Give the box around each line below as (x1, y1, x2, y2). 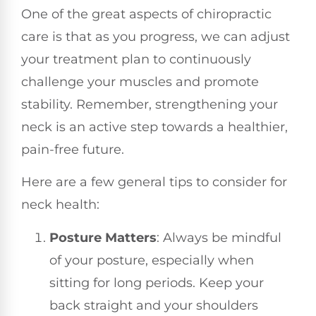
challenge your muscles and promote (21, 73, 259, 90)
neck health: (21, 197, 99, 213)
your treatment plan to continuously (21, 51, 251, 67)
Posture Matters (49, 229, 157, 245)
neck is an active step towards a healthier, (21, 119, 288, 135)
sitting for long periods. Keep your (49, 274, 264, 291)
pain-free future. (21, 141, 124, 157)
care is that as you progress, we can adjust (21, 28, 290, 44)
